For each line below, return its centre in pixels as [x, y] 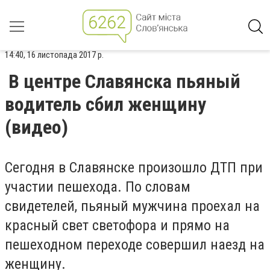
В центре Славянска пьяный [124, 81]
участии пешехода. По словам [98, 187]
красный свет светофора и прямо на [117, 225]
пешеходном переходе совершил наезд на [135, 245]
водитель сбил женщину [105, 104]
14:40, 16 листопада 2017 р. [54, 55]
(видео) [36, 127]
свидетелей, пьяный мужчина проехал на [132, 206]
